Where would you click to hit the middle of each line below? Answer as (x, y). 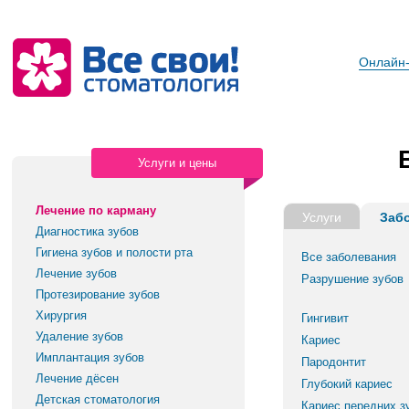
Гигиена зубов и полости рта (115, 252)
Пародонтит (334, 362)
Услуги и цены (178, 163)
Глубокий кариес (347, 384)
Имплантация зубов (90, 357)
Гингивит (325, 318)
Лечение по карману (96, 210)
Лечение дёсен (78, 378)
